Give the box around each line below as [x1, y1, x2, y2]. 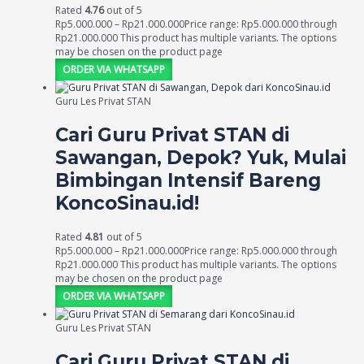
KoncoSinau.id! [55, 192, 199, 215]
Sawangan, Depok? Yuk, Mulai [55, 146, 346, 170]
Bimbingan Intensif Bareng [55, 169, 321, 193]
